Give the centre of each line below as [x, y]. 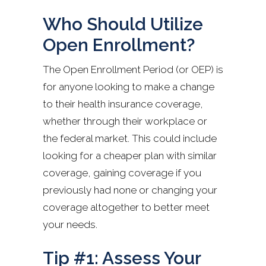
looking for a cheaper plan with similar [130, 155]
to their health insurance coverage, [123, 104]
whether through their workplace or [125, 121]
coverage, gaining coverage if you [122, 172]
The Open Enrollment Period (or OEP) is [133, 69]
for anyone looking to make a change [129, 86]
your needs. [70, 224]
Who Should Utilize [123, 24]
